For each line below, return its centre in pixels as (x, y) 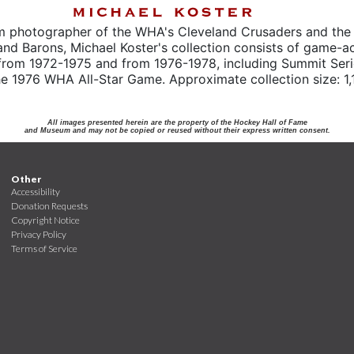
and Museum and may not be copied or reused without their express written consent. (177, 130)
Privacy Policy (39, 234)
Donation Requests (49, 206)
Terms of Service (44, 249)
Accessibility (36, 192)
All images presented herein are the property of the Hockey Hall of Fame (177, 122)
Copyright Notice (45, 220)
